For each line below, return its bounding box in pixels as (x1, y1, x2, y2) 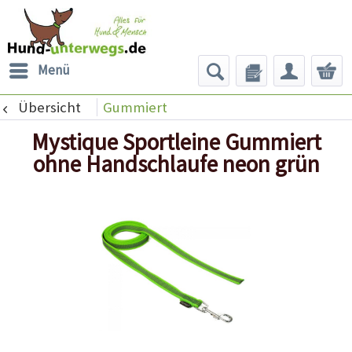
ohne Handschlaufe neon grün (32, 149, 320, 179)
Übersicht (17, 97, 81, 116)
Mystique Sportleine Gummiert (31, 127, 321, 157)
